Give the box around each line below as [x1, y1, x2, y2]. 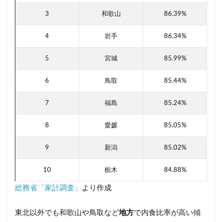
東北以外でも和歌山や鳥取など [15, 209, 119, 217]
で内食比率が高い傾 [134, 209, 201, 217]
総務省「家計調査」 [15, 184, 82, 192]
